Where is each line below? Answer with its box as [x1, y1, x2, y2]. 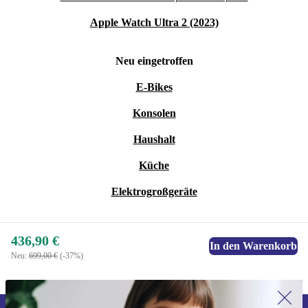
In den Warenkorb [210, 240, 297, 252]
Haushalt [133, 133, 175, 146]
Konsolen [132, 107, 176, 120]
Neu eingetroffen [115, 55, 193, 67]
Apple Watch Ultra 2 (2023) [89, 16, 219, 29]
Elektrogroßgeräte [111, 186, 197, 198]
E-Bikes [135, 81, 173, 93]
